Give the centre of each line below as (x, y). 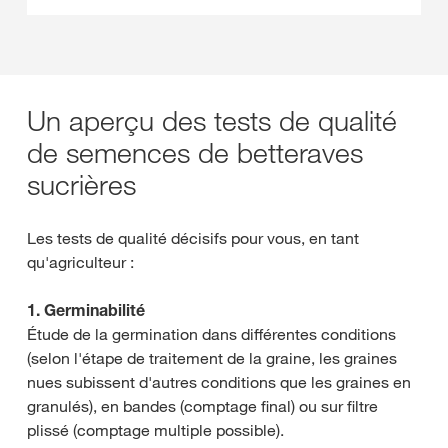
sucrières (81, 184)
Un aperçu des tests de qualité (212, 120)
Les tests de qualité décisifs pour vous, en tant (193, 238)
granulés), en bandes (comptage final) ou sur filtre (202, 406)
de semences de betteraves (195, 152)
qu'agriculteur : (80, 262)
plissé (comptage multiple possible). (155, 430)
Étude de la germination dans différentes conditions (211, 334)
